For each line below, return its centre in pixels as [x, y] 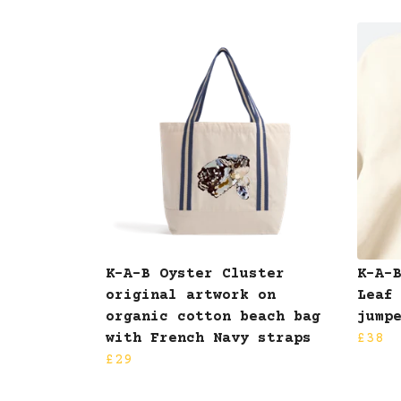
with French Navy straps [209, 338]
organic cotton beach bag [213, 316]
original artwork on [191, 295]
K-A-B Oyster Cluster [195, 273]
